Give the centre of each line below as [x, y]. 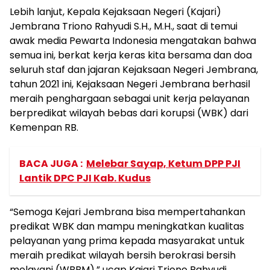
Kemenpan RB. [44, 127]
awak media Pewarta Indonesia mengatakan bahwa [133, 41]
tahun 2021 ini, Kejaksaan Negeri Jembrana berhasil [130, 84]
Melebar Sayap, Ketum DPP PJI [163, 164]
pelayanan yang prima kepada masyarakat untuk [127, 241]
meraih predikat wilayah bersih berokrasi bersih [123, 255]
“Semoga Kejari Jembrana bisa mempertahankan [127, 212]
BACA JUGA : [51, 164]
